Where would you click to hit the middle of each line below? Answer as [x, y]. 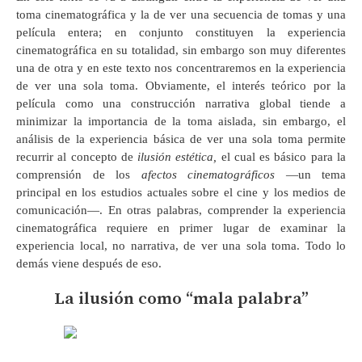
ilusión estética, [179, 156]
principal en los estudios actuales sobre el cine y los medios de [181, 192]
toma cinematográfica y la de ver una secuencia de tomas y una [181, 14]
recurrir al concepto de [77, 156]
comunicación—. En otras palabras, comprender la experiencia [181, 210]
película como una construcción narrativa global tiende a [181, 103]
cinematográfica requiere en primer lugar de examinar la [181, 227]
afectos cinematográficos [213, 174]
